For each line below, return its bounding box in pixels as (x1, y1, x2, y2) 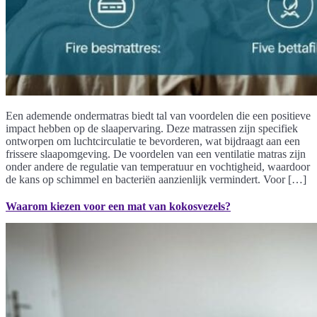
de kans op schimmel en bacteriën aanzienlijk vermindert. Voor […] (6, 173, 306, 186)
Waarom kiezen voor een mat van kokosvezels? (6, 200, 231, 213)
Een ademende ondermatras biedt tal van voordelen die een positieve (6, 110, 311, 122)
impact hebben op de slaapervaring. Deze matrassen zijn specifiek (6, 122, 298, 135)
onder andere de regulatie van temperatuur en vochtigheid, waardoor (6, 161, 310, 173)
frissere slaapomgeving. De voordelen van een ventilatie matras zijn (6, 148, 306, 161)
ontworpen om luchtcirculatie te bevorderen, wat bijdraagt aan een (6, 135, 300, 148)
